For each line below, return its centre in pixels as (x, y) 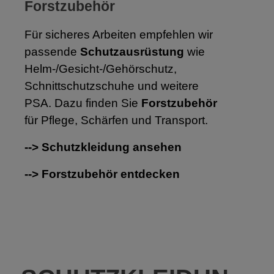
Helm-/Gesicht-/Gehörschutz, (101, 68)
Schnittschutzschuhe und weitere (112, 86)
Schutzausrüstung (132, 51)
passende (52, 51)
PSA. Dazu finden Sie (83, 103)
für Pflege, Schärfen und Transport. (116, 120)
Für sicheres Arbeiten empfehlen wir (119, 34)
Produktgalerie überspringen (67, 265)
